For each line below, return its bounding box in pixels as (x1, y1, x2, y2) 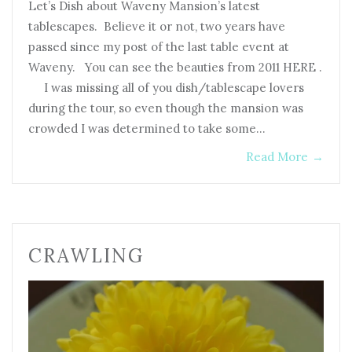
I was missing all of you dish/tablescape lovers (28, 79, 304, 95)
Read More (246, 148, 308, 164)
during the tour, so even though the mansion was (28, 100, 303, 115)
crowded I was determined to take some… (28, 120, 266, 136)
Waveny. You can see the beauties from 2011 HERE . (28, 59, 322, 75)
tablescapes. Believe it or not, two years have (28, 18, 285, 34)
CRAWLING (28, 243, 144, 268)
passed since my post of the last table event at (28, 38, 289, 54)
